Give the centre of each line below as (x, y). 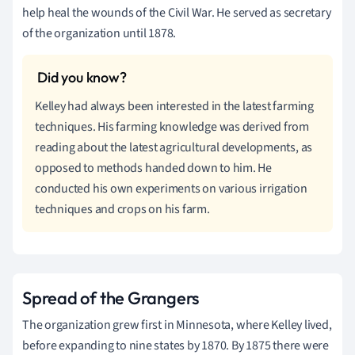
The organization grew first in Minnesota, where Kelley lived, (177, 325)
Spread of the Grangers (111, 298)
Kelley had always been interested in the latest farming (174, 107)
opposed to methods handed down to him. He (153, 168)
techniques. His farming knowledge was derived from (172, 127)
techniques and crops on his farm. (122, 210)
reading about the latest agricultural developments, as (174, 148)
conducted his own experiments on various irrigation (171, 189)
